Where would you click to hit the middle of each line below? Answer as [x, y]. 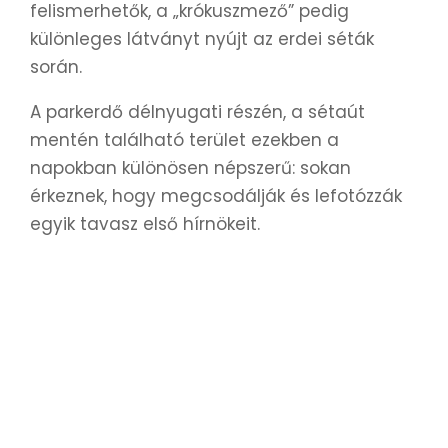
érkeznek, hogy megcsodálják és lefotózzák [216, 195]
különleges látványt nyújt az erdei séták [202, 38]
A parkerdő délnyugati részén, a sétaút [197, 111]
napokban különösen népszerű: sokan [190, 167]
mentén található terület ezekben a [184, 139]
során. [56, 66]
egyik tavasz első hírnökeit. [145, 223]
